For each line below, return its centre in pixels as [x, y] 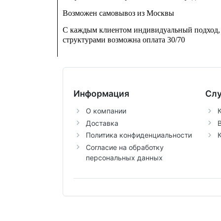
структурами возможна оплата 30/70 [124, 40]
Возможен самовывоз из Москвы [118, 13]
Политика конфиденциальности [139, 135]
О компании [106, 111]
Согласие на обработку [125, 147]
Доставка [102, 123]
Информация [101, 94]
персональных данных [124, 157]
